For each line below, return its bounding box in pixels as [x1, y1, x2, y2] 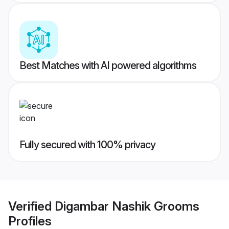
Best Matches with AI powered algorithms [19, 59, 196, 72]
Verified [8, 198, 55, 214]
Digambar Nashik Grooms [55, 198, 199, 214]
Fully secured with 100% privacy [19, 139, 155, 151]
